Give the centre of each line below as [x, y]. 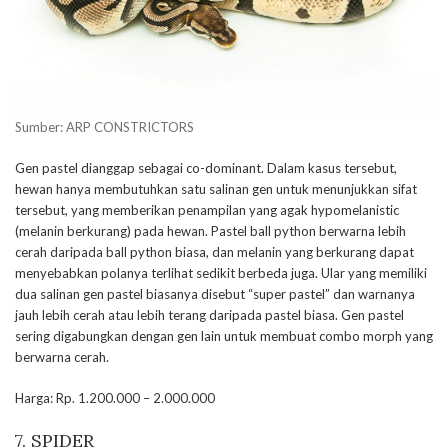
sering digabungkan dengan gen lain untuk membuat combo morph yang [224, 335]
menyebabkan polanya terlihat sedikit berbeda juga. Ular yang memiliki [221, 272]
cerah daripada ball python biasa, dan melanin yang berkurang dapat [214, 251]
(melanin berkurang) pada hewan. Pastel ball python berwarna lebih [210, 230]
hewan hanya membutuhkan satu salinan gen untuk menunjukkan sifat [216, 188]
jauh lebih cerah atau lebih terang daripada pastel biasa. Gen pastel [209, 314]
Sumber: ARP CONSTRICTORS [104, 126]
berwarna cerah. [62, 356]
